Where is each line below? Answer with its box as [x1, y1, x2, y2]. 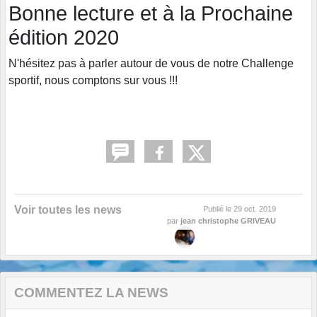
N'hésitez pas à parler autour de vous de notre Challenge [8, 57, 294, 70]
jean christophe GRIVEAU [180, 217, 276, 226]
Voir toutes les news [14, 204, 122, 217]
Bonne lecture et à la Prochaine [8, 2, 293, 25]
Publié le [203, 204, 234, 214]
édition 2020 [8, 26, 119, 50]
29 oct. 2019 [234, 204, 276, 214]
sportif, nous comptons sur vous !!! [8, 74, 178, 87]
